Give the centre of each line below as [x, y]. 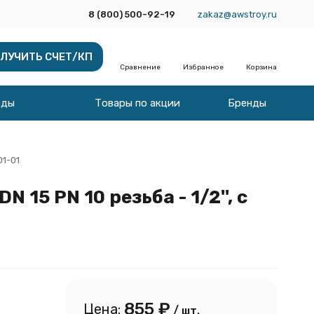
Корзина [261, 67]
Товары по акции [137, 103]
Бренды [247, 103]
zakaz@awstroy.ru [237, 14]
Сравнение [140, 67]
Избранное [203, 67]
